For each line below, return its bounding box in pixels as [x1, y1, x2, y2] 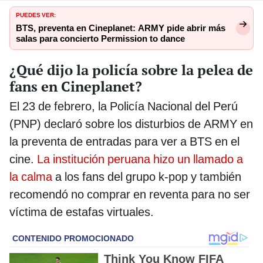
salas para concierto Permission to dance [16, 33, 185, 44]
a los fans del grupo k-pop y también [52, 169, 241, 184]
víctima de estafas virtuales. [9, 204, 154, 219]
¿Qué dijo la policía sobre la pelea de [9, 60, 253, 79]
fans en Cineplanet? [9, 76, 142, 96]
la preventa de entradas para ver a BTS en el [9, 134, 240, 149]
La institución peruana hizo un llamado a [37, 151, 243, 166]
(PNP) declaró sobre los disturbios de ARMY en [9, 116, 253, 131]
